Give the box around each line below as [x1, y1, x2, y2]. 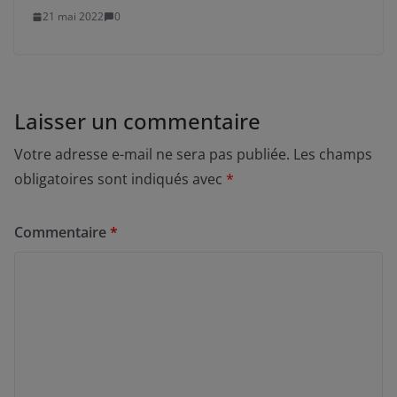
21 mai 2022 [43, 9, 104, 25]
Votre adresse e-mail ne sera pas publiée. [14, 144, 290, 165]
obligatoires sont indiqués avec [14, 169, 226, 190]
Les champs [293, 144, 372, 165]
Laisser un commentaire [14, 106, 261, 136]
